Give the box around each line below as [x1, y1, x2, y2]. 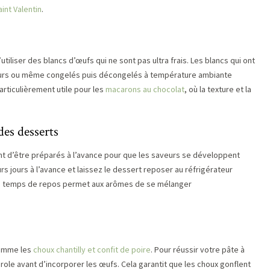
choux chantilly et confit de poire [33, 244, 151, 255]
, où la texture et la [184, 84, 251, 95]
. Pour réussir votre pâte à [151, 244, 245, 255]
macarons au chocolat [105, 84, 184, 95]
